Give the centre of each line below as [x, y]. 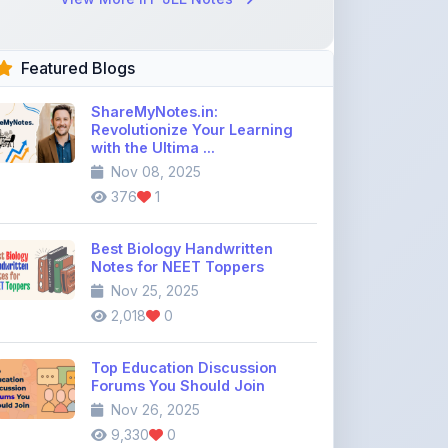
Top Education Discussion [184, 311]
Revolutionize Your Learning [192, 73]
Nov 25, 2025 [153, 234]
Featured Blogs [78, 12]
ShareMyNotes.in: [154, 55]
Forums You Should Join [178, 329]
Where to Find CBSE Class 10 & [202, 430]
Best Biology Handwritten [182, 192]
